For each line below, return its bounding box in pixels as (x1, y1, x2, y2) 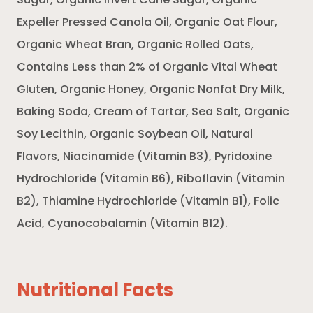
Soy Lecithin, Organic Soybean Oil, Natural (17, 129, 253, 140)
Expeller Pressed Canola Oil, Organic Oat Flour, (17, 17, 277, 29)
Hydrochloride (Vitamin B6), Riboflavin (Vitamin (17, 173, 285, 185)
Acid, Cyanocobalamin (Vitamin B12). (17, 218, 228, 230)
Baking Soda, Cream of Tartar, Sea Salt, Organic (17, 106, 289, 118)
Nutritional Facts (17, 283, 173, 301)
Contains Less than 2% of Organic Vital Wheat (17, 61, 277, 73)
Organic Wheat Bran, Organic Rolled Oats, (17, 39, 254, 51)
